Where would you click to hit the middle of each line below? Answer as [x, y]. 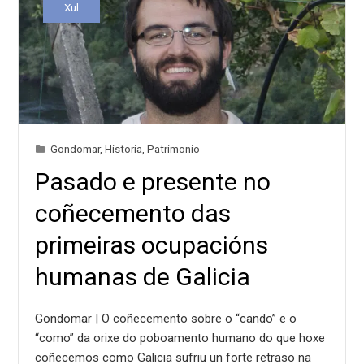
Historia [124, 148]
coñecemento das [133, 213]
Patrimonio [174, 148]
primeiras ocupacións [152, 245]
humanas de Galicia [143, 276]
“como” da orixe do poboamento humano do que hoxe [180, 338]
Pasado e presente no [153, 181]
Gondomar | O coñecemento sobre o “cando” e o [166, 318]
